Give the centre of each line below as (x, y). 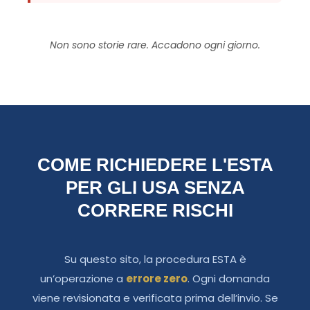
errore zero (157, 279)
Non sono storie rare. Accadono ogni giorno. (155, 45)
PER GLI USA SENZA (155, 188)
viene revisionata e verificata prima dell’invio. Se (155, 298)
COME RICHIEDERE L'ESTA (155, 165)
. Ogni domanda (229, 279)
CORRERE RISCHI (155, 211)
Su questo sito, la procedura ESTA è (155, 259)
